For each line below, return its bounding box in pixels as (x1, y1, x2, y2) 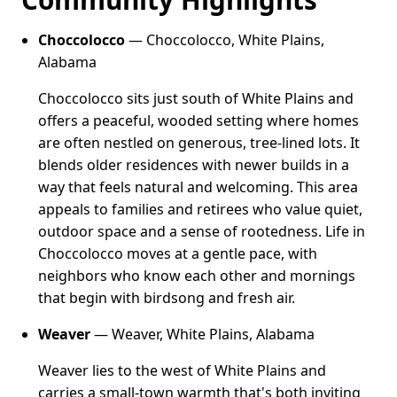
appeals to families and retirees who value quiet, (38, 198, 363, 219)
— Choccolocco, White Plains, (125, 29, 325, 50)
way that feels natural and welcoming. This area (38, 176, 359, 197)
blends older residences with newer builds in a (38, 154, 350, 175)
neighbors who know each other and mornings (38, 265, 356, 285)
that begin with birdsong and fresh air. (38, 287, 296, 307)
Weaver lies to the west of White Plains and (38, 360, 327, 380)
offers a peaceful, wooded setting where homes (38, 110, 360, 130)
